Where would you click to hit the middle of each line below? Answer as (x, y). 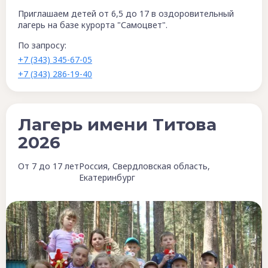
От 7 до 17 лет (48, 166)
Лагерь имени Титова (117, 124)
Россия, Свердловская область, (144, 166)
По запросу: (42, 45)
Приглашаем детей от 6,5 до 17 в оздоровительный (126, 13)
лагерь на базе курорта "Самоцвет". (93, 25)
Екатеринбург (107, 177)
